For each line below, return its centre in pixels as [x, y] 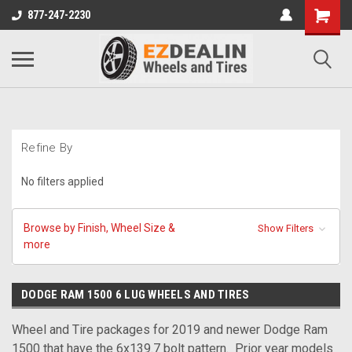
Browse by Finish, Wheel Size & [99, 227]
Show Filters [286, 228]
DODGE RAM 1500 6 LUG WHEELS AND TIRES [136, 294]
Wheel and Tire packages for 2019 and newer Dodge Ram [170, 329]
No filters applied [62, 181]
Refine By [47, 148]
